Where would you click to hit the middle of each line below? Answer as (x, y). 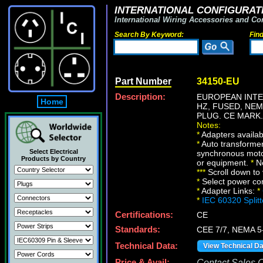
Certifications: (144, 215)
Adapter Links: (228, 191)
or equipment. (224, 163)
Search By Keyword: (149, 35)
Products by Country (53, 159)
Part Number (143, 81)
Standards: (138, 230)
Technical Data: (146, 246)
